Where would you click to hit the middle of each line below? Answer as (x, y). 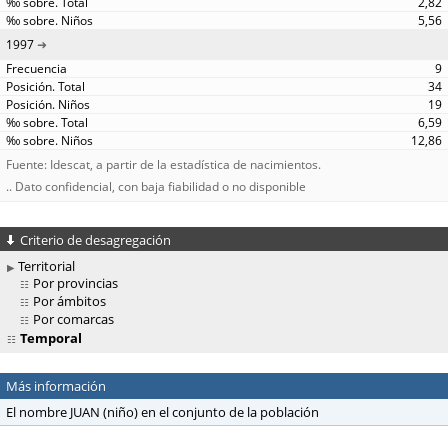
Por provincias (75, 283)
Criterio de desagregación (95, 239)
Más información (56, 386)
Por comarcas (73, 319)
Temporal (49, 338)
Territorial (46, 266)
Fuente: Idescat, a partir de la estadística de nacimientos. (163, 164)
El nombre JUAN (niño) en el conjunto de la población (162, 412)
